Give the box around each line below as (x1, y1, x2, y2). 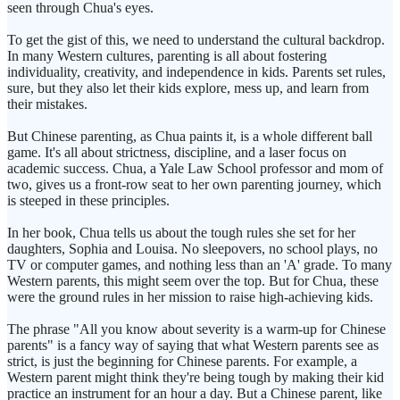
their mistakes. (7, 96, 87, 112)
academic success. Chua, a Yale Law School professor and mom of (7, 161, 383, 177)
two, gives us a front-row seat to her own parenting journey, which (7, 177, 381, 193)
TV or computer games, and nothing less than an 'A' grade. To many (7, 257, 392, 273)
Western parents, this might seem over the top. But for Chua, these (7, 273, 379, 289)
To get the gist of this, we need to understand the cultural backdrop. (7, 32, 385, 48)
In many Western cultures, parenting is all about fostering (7, 48, 327, 64)
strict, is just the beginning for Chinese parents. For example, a (7, 354, 357, 370)
